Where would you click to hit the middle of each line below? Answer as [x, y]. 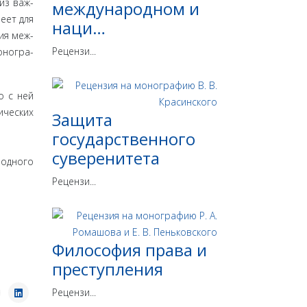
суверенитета [106, 158]
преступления [108, 269]
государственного [124, 139]
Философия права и [130, 250]
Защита [82, 120]
